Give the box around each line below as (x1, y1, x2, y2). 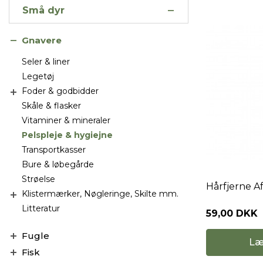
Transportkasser (22, 144, 86, 155)
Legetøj (22, 71, 54, 82)
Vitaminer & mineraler (22, 115, 110, 126)
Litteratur (22, 203, 60, 214)
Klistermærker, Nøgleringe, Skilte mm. (22, 188, 178, 199)
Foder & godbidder (22, 86, 99, 96)
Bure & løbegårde (22, 159, 94, 170)
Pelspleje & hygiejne (22, 130, 113, 140)
